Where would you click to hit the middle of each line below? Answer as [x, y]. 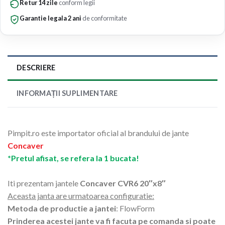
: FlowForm [135, 208]
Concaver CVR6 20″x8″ [123, 183]
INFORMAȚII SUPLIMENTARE [67, 93]
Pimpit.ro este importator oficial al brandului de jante [98, 133]
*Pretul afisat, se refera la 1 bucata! [73, 158]
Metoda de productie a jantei [62, 208]
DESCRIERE [36, 67]
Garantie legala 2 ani [50, 18]
